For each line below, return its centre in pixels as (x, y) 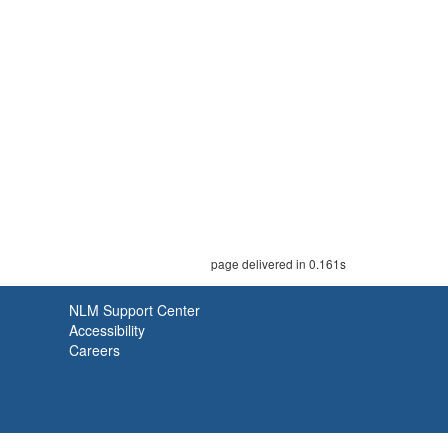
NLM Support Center (134, 310)
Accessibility (107, 330)
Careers (94, 350)
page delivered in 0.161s (278, 263)
